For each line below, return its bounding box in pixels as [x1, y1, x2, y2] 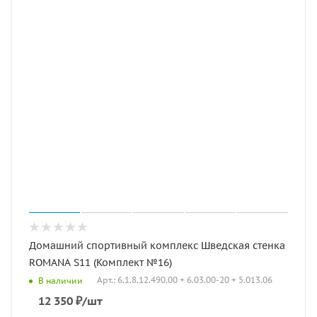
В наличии [38, 275, 83, 286]
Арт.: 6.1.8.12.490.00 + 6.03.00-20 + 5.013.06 [97, 275, 272, 286]
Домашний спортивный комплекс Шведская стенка [29, 239, 285, 252]
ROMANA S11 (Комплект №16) [29, 256, 172, 269]
